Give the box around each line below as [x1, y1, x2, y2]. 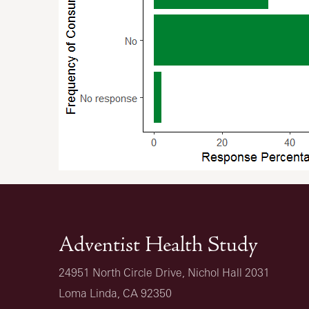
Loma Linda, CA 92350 [58, 286, 172, 300]
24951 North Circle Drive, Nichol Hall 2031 [58, 265, 270, 279]
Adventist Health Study [58, 231, 258, 257]
